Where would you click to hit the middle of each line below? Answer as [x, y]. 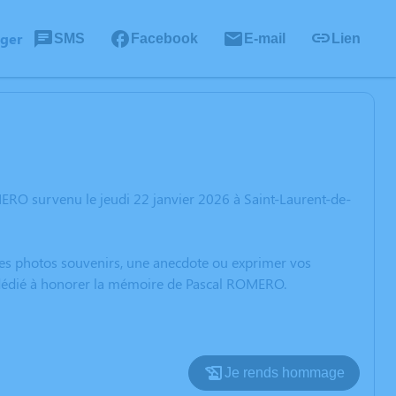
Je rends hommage [285, 373]
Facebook [164, 38]
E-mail [265, 38]
